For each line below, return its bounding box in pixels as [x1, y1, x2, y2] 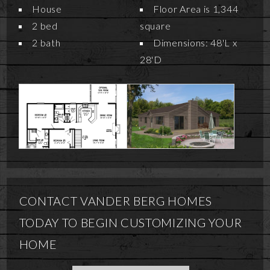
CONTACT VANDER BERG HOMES [19, 193, 212, 209]
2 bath [32, 37, 61, 49]
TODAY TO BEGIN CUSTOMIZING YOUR [19, 215, 242, 230]
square [140, 20, 171, 32]
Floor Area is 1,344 [153, 3, 239, 15]
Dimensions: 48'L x [153, 37, 237, 49]
